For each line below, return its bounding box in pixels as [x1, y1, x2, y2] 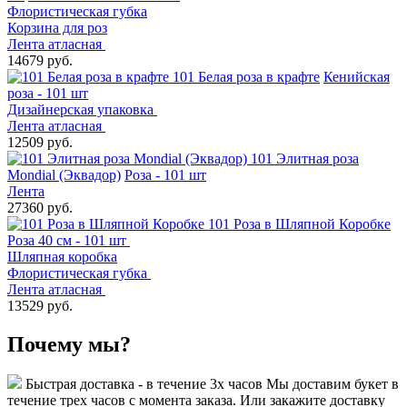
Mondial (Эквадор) [7, 166, 121, 183]
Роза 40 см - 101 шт [7, 232, 130, 248]
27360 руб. [7, 199, 73, 215]
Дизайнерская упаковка [7, 101, 157, 117]
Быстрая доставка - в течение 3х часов [25, 376, 263, 392]
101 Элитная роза [251, 150, 359, 166]
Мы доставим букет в [266, 376, 399, 392]
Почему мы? [7, 332, 131, 356]
